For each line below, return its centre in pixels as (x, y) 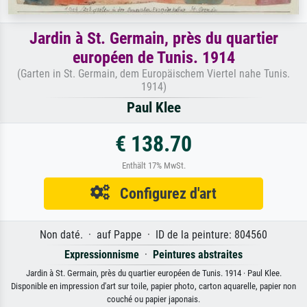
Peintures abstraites (198, 255)
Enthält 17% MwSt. (153, 166)
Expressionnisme (102, 255)
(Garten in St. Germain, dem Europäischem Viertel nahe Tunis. (153, 74)
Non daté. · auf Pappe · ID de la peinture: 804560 (153, 235)
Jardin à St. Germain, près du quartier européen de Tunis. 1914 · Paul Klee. (153, 273)
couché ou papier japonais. (153, 299)
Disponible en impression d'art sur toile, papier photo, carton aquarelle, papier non (153, 286)
